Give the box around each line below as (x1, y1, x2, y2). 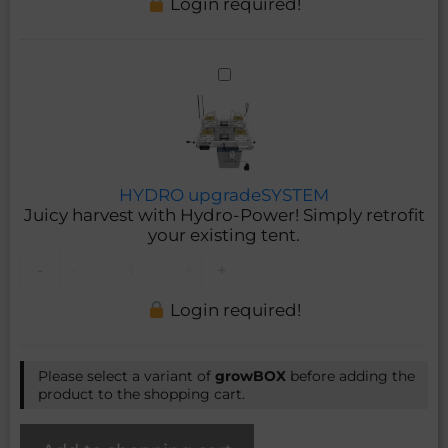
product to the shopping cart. (38, 385, 245, 404)
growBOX (215, 367, 286, 386)
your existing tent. (148, 225, 300, 246)
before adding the (286, 367, 415, 386)
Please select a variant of (38, 367, 215, 386)
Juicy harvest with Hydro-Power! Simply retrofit (23, 205, 425, 226)
